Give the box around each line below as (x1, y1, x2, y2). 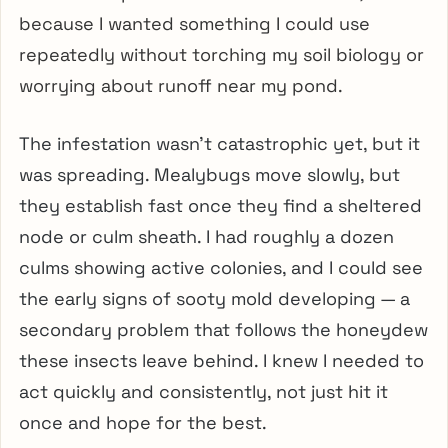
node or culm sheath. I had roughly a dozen (19, 224, 394, 248)
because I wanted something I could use (19, 11, 370, 35)
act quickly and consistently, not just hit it (19, 379, 388, 403)
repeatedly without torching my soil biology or (19, 42, 424, 66)
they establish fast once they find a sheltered (19, 193, 422, 217)
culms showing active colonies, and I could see (19, 255, 423, 279)
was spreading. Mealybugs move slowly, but (19, 162, 400, 186)
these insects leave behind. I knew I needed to (19, 348, 424, 372)
